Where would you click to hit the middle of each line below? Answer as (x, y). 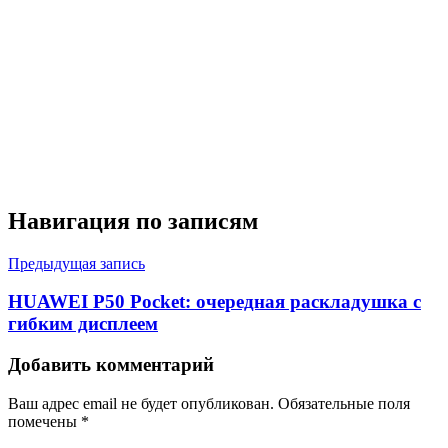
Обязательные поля (344, 403)
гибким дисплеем (83, 324)
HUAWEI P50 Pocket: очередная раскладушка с (214, 302)
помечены (44, 421)
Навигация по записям (133, 220)
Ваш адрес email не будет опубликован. (141, 403)
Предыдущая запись (76, 263)
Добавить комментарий (111, 365)
